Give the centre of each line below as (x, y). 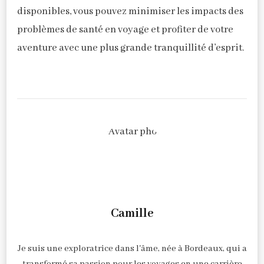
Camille (132, 213)
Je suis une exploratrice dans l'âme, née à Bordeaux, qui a (132, 248)
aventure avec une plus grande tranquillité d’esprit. (131, 48)
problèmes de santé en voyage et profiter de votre (125, 29)
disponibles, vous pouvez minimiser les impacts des (130, 11)
